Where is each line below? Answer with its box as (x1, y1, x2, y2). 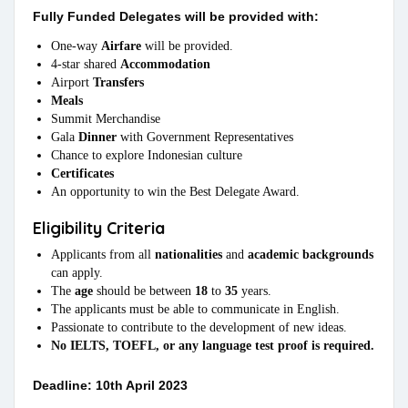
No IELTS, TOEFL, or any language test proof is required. (51, 339, 374, 353)
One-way (51, 39, 101, 54)
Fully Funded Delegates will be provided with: (33, 9, 319, 25)
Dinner (78, 130, 117, 145)
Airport (51, 76, 93, 90)
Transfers (93, 76, 144, 90)
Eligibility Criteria (33, 218, 169, 240)
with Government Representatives (117, 130, 293, 145)
